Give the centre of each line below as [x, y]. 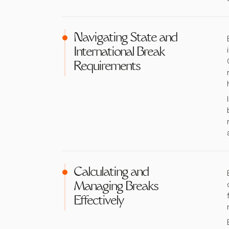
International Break [119, 53]
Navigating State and [125, 39]
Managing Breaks [116, 187]
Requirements [107, 67]
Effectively [98, 202]
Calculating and [111, 173]
